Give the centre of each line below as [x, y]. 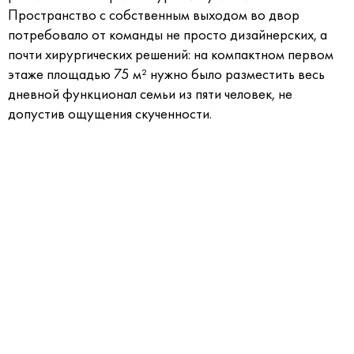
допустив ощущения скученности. [110, 114]
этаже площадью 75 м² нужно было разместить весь [166, 74]
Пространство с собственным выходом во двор [154, 15]
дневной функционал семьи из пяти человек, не [150, 94]
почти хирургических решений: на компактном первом [171, 55]
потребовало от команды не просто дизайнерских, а [168, 35]
